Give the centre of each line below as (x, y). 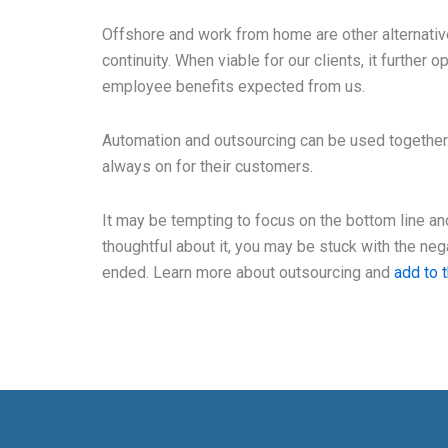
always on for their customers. (207, 166)
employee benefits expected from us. (233, 86)
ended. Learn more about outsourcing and (248, 272)
